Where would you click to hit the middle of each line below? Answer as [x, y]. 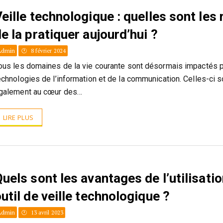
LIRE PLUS [18, 117]
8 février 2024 [48, 51]
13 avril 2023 [46, 213]
